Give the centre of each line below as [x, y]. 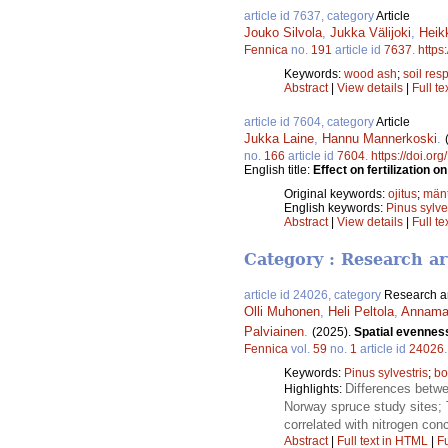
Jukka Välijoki [370, 33]
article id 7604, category [310, 122]
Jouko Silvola [283, 33]
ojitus [402, 194]
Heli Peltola [361, 312]
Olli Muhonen [282, 312]
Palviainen [274, 332]
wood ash [370, 74]
